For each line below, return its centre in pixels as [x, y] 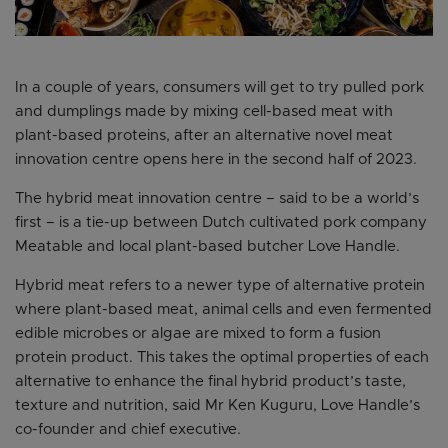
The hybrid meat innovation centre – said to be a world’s [217, 199]
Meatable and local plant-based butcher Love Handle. [207, 247]
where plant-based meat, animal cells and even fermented [223, 310]
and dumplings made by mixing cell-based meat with [204, 112]
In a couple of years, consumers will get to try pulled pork [219, 88]
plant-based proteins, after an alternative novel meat [204, 136]
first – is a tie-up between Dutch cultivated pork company [221, 223]
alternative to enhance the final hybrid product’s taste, [210, 382]
